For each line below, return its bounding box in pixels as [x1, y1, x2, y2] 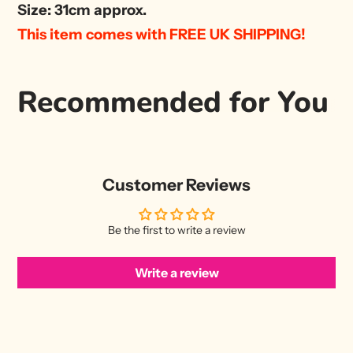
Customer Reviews [102, 174, 251, 195]
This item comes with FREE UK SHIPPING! [17, 24, 307, 43]
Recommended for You [17, 81, 329, 122]
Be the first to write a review [107, 222, 246, 237]
